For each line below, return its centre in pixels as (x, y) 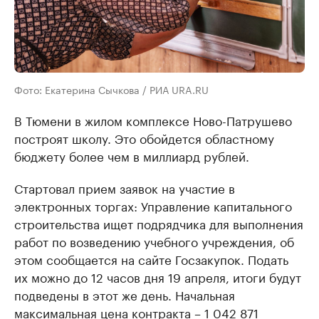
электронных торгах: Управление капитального (153, 205)
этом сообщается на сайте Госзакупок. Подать (151, 258)
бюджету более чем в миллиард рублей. (132, 155)
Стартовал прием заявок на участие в (125, 187)
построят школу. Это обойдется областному (144, 137)
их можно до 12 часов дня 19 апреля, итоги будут (158, 276)
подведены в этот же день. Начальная (125, 294)
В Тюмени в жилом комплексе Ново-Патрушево (153, 120)
